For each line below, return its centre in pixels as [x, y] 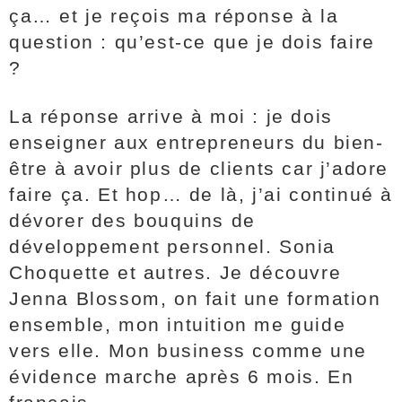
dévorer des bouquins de [132, 220]
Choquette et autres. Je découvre [175, 272]
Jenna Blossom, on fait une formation [195, 298]
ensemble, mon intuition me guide [178, 324]
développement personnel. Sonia [173, 246]
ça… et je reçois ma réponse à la [174, 16]
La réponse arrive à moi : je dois [171, 116]
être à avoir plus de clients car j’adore [199, 168]
